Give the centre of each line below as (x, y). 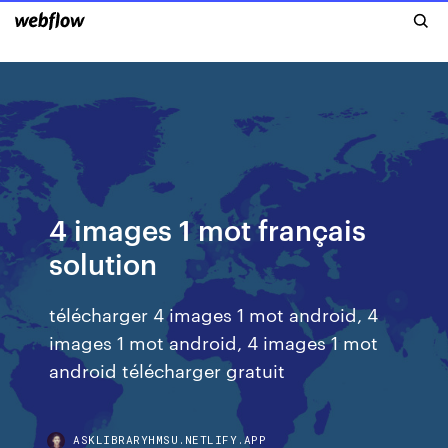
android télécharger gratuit (167, 369)
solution (103, 262)
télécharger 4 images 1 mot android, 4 (214, 313)
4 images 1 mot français (208, 228)
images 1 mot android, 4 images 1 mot (214, 341)
